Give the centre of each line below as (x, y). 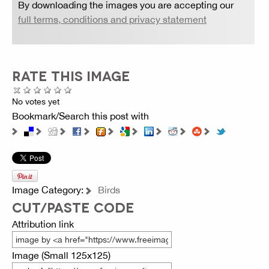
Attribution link (43, 224)
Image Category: (49, 189)
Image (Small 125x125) (61, 255)
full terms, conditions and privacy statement (112, 20)
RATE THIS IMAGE (71, 75)
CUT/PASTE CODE (73, 206)
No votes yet (36, 102)
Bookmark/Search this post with (80, 116)
